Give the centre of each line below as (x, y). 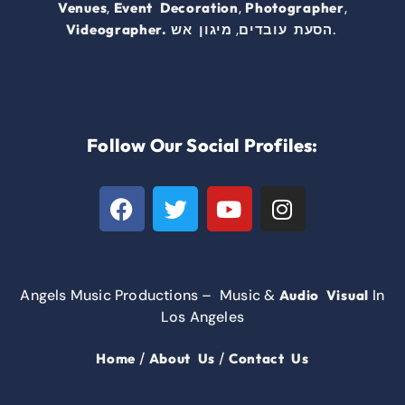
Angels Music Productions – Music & (150, 296)
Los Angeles (202, 317)
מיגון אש (202, 30)
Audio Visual (324, 296)
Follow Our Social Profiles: (202, 146)
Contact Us (268, 359)
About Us (182, 359)
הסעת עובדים (286, 30)
